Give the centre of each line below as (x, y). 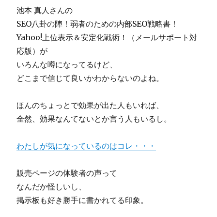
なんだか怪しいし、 (52, 186)
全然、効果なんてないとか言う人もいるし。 (94, 119)
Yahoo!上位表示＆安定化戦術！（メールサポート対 (107, 37)
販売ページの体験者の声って (67, 173)
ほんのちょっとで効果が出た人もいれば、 (90, 105)
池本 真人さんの (45, 10)
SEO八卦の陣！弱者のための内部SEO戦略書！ (98, 24)
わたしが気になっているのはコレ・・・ (86, 146)
